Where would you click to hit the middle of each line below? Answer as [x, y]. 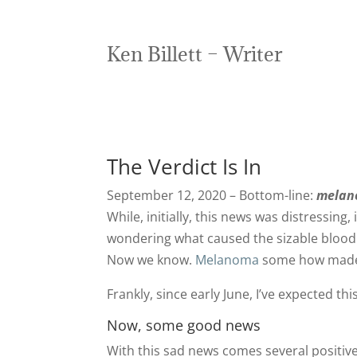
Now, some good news [184, 325]
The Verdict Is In [184, 166]
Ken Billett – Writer [195, 53]
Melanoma [228, 259]
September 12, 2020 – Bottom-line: [212, 195]
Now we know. [151, 259]
